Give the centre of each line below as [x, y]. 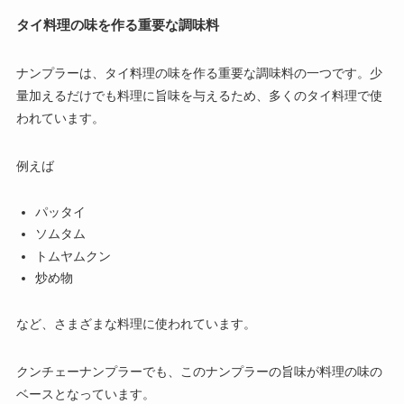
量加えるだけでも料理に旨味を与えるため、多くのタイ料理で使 [199, 95]
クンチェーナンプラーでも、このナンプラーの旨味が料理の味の [199, 372]
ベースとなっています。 [85, 395]
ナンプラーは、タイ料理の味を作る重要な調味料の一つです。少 [199, 73]
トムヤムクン [73, 256]
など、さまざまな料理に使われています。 [136, 324]
